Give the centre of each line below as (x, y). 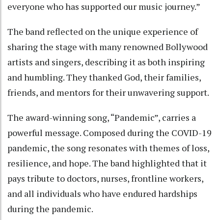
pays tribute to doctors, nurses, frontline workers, (105, 178)
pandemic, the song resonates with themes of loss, (108, 148)
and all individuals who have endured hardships (102, 193)
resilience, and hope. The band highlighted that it (107, 163)
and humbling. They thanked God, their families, (104, 77)
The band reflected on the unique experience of (103, 31)
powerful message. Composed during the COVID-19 (110, 132)
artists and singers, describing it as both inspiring (106, 62)
